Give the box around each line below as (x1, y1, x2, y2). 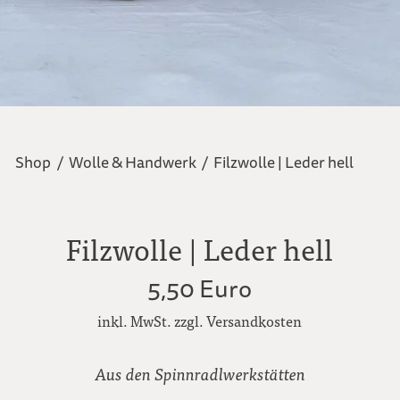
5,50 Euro (147, 272, 253, 307)
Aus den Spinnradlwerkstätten (94, 362, 305, 386)
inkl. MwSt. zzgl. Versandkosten (97, 310, 303, 330)
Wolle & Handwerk (68, 151, 196, 174)
